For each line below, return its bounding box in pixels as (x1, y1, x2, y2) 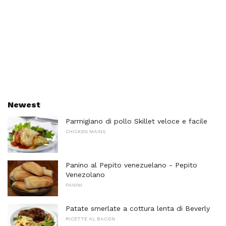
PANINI (66, 182, 82, 188)
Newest (8, 100, 40, 110)
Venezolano (66, 170, 105, 179)
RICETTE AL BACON (66, 216, 115, 222)
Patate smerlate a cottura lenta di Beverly (66, 204, 210, 213)
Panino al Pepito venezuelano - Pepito (66, 160, 197, 169)
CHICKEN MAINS (66, 129, 105, 135)
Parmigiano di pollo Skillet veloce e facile (66, 117, 207, 126)
